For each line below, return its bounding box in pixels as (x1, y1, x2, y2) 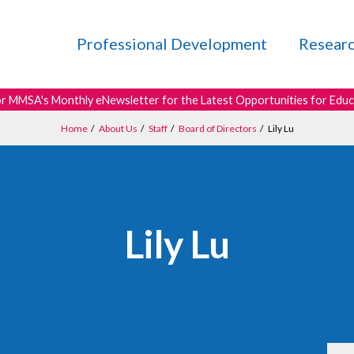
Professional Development (77, 34, 267, 53)
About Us (98, 122, 137, 135)
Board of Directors (178, 122, 257, 135)
